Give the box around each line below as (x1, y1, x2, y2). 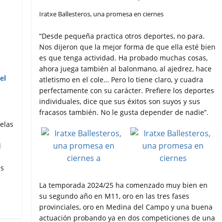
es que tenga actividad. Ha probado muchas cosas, (39, 53, 208, 63)
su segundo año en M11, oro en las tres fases (39, 191, 190, 201)
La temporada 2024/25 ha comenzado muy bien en (39, 180, 208, 190)
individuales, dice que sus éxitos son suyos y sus (39, 97, 201, 107)
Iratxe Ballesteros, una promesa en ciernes (39, 9, 164, 19)
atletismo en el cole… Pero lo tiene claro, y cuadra (39, 75, 204, 85)
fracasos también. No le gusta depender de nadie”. (39, 108, 209, 117)
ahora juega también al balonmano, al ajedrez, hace (39, 64, 212, 74)
